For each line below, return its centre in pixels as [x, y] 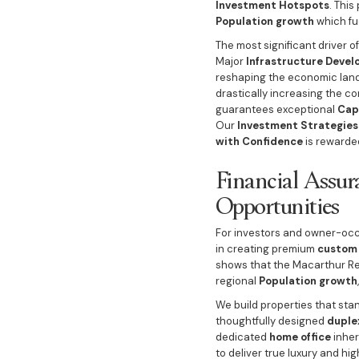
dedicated [242, 337]
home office [300, 337]
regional [237, 281]
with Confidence [259, 141]
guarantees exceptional [276, 109]
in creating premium [266, 249]
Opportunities [277, 204]
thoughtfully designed [271, 321]
